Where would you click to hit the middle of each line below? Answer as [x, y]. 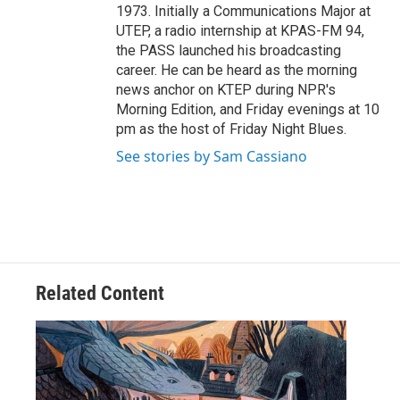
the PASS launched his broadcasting [229, 51]
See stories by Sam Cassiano [212, 157]
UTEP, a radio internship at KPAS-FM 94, [240, 31]
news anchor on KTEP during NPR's [226, 90]
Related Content [100, 294]
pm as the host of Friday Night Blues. [231, 129]
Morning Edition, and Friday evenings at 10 [248, 110]
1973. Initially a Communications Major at [243, 12]
